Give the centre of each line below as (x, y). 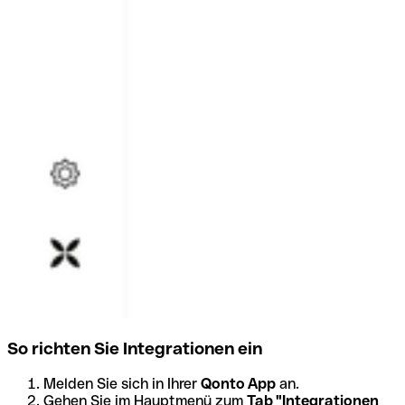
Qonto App (238, 383)
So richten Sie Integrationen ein (135, 348)
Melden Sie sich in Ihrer (122, 383)
